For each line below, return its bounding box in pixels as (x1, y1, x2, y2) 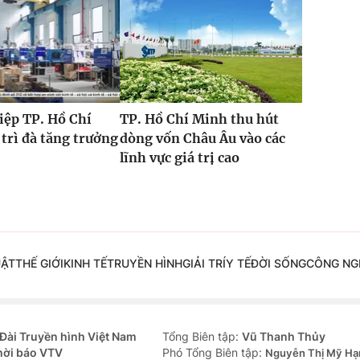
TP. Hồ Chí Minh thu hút (119, 111, 279, 128)
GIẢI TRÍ (182, 256, 226, 271)
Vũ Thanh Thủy (242, 329, 325, 344)
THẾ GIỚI (14, 256, 63, 271)
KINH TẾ (63, 256, 107, 271)
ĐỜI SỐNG (250, 256, 306, 271)
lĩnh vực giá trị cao (119, 149, 239, 166)
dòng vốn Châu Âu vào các (119, 130, 285, 147)
